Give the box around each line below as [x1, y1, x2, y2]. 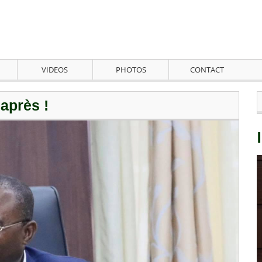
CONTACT [190, 64, 225, 75]
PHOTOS [115, 64, 146, 75]
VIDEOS [42, 64, 68, 75]
